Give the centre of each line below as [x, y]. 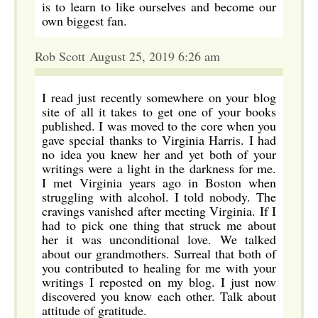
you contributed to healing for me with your [159, 268]
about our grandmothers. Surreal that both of [159, 253]
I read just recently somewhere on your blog [159, 97]
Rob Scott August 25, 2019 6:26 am [127, 56]
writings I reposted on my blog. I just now [159, 282]
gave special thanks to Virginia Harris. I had [159, 140]
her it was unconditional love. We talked [159, 239]
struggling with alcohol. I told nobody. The [159, 197]
